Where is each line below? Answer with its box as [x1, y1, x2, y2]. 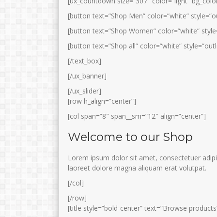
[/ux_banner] [68, 71, 107, 81]
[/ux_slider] [68, 86, 101, 96]
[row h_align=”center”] [68, 96, 136, 106]
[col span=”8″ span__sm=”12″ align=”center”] [68, 111, 206, 121]
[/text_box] [68, 56, 101, 66]
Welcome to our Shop [68, 130, 193, 144]
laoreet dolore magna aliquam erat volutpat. [68, 163, 206, 173]
